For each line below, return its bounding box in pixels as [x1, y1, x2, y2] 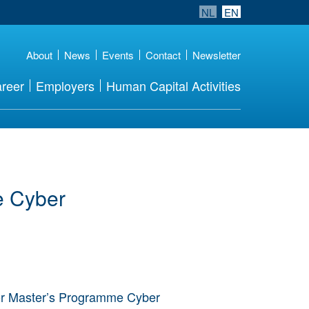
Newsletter [192, 48, 241, 62]
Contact [146, 48, 181, 62]
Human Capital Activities [106, 77, 241, 94]
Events [102, 48, 134, 62]
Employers [36, 77, 94, 94]
